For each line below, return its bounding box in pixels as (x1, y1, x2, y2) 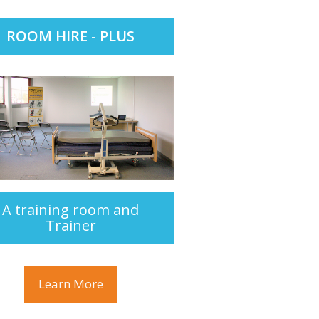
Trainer (45, 215, 96, 235)
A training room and (2, 199, 140, 219)
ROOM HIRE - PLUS (6, 26, 135, 46)
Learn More (38, 275, 103, 292)
